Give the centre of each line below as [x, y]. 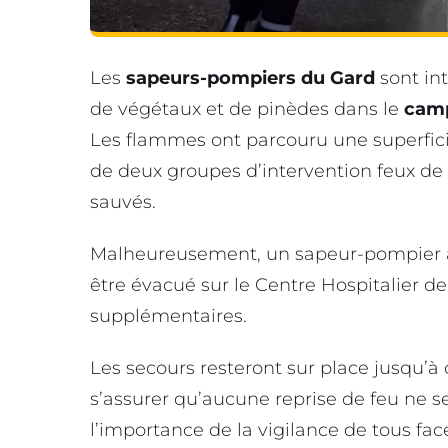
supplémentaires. [168, 316]
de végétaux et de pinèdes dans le [247, 109]
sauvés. [123, 202]
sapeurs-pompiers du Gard [250, 78]
